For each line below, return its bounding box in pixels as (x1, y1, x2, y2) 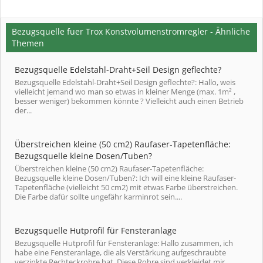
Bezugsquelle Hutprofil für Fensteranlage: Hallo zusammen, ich (15, 238, 233, 248)
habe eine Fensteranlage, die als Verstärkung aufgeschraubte (15, 247, 226, 258)
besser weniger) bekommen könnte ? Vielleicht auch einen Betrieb (15, 96, 244, 106)
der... (15, 105, 32, 116)
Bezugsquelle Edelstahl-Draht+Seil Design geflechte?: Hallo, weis (15, 77, 235, 87)
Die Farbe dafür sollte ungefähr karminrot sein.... (15, 191, 182, 202)
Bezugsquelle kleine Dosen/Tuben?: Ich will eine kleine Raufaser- (15, 173, 236, 183)
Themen (12, 38, 44, 49)
